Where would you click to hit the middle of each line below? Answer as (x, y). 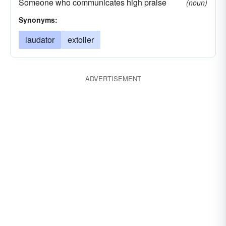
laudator (40, 40)
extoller (81, 40)
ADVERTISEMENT (113, 78)
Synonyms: (38, 20)
